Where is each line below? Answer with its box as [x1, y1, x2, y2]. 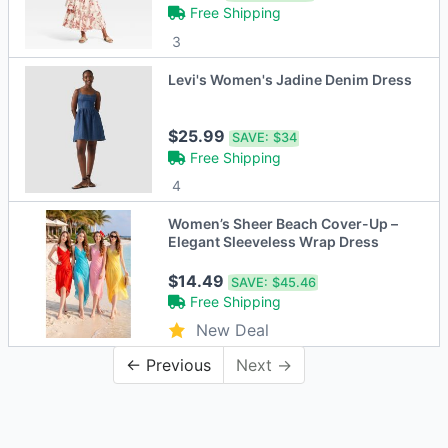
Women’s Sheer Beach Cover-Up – [168, 215, 399, 233]
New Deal [196, 319, 270, 340]
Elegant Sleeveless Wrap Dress [168, 233, 380, 251]
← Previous [126, 354, 211, 375]
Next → [236, 354, 292, 375]
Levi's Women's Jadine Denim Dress [168, 71, 413, 89]
